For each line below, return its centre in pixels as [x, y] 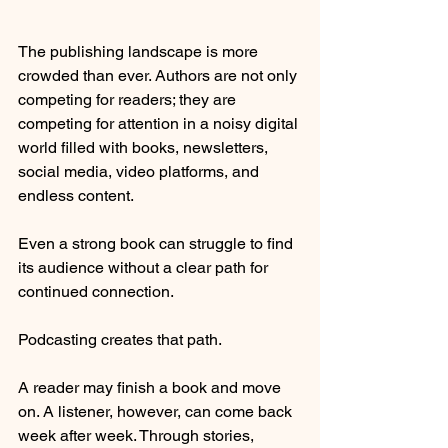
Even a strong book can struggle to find [157, 243]
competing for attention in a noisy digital [160, 123]
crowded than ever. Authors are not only [159, 75]
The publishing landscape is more [140, 51]
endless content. [76, 195]
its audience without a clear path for [145, 267]
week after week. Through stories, [138, 435]
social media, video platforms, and [140, 171]
